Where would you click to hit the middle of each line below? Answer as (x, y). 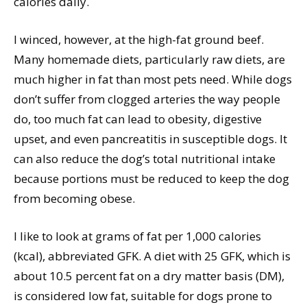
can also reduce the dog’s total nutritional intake (145, 159)
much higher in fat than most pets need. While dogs (153, 79)
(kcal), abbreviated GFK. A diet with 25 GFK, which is (152, 256)
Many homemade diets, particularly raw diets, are (149, 60)
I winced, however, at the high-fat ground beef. (139, 40)
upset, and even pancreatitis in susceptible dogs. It (150, 139)
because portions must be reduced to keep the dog (151, 179)
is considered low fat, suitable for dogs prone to (143, 296)
